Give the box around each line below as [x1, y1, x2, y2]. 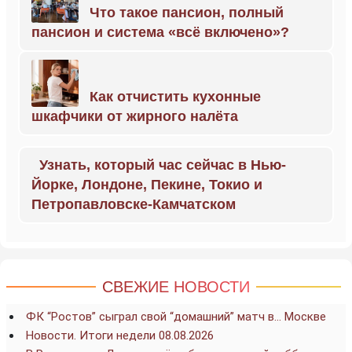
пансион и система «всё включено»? [31, 24, 289, 40]
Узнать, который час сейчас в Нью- [39, 157, 286, 173]
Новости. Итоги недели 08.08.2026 [26, 328, 214, 343]
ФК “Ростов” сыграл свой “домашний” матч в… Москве [26, 310, 326, 324]
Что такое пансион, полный [90, 5, 284, 20]
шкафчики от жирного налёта [31, 108, 238, 124]
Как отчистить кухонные [90, 89, 261, 104]
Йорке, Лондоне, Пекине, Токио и [31, 177, 262, 192]
